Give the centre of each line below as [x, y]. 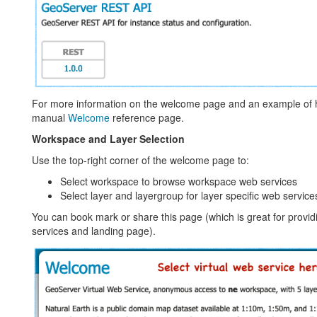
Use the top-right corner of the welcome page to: [140, 160]
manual [50, 117]
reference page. [146, 117]
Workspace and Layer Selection [108, 138]
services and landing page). [93, 230]
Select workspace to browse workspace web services [178, 181]
